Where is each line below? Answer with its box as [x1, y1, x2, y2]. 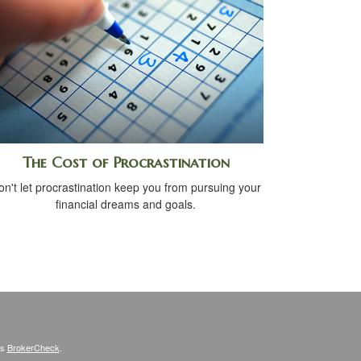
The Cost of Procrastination [22, 152, 230, 172]
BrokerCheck [6, 340, 60, 354]
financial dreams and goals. [56, 195, 196, 212]
